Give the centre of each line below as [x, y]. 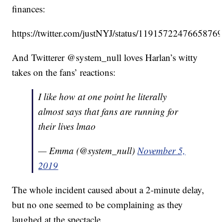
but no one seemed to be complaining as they [98, 205]
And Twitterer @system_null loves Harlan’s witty [105, 57]
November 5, [162, 151]
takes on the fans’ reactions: [64, 72]
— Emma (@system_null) [88, 151]
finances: [29, 9]
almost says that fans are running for [108, 111]
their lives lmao [67, 126]
